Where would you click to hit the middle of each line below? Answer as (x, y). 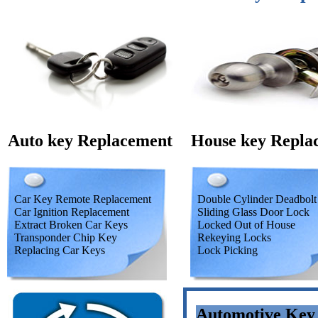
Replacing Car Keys (60, 250)
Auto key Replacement (90, 140)
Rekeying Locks (234, 237)
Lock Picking (227, 250)
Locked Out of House (246, 224)
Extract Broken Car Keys (71, 224)
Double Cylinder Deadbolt (257, 199)
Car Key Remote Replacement (83, 199)
